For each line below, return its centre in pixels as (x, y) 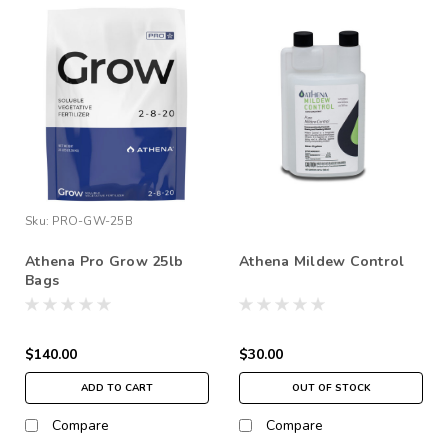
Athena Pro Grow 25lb (104, 261)
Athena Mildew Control (322, 261)
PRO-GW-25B (92, 220)
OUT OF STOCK (331, 387)
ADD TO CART (117, 387)
